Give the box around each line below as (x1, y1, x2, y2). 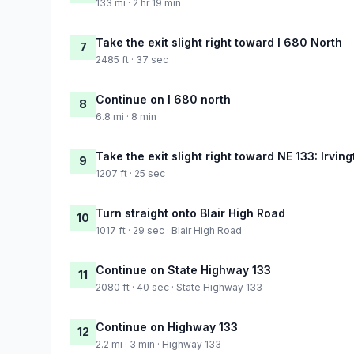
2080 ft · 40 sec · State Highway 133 (96, 281, 262, 293)
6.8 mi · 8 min (96, 110, 156, 122)
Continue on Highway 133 (96, 319, 238, 333)
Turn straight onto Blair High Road (96, 205, 285, 220)
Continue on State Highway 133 (96, 262, 271, 277)
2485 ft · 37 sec (96, 53, 168, 66)
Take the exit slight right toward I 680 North (96, 35, 342, 49)
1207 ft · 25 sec (96, 167, 165, 179)
